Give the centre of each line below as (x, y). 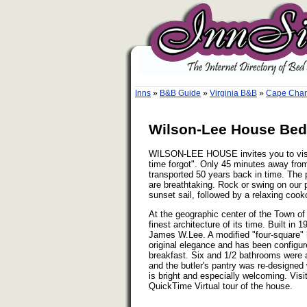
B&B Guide (180, 93)
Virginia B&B (233, 93)
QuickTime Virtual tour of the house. (221, 286)
